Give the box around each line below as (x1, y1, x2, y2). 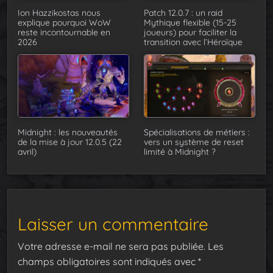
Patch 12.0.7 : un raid (144, 7, 222, 18)
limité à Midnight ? (144, 146, 216, 157)
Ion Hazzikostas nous (18, 7, 101, 18)
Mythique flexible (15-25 (144, 16, 236, 28)
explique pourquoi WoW (18, 16, 111, 28)
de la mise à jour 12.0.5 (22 (18, 136, 122, 147)
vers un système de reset (144, 136, 244, 147)
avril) (18, 146, 37, 157)
